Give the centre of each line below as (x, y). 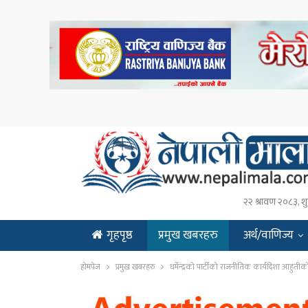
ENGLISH (112, 266)
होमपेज (90, 267)
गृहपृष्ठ (120, 235)
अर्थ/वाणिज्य (268, 235)
